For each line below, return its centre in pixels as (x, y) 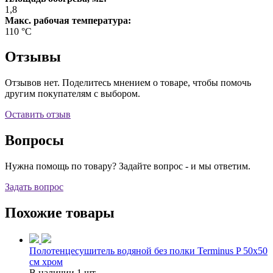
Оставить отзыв (38, 115)
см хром (46, 261)
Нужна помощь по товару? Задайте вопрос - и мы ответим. (128, 166)
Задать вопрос (34, 187)
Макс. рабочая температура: (68, 20)
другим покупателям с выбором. (73, 94)
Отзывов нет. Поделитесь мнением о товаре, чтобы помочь (128, 83)
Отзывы (33, 57)
